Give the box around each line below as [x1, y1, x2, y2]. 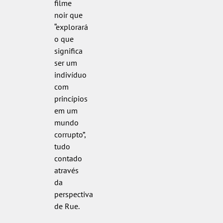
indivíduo [54, 69, 87, 80]
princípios [54, 93, 88, 104]
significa [54, 45, 83, 56]
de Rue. [54, 201, 80, 211]
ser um [54, 57, 77, 68]
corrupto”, [54, 129, 86, 139]
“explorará [54, 21, 88, 32]
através [54, 165, 79, 175]
